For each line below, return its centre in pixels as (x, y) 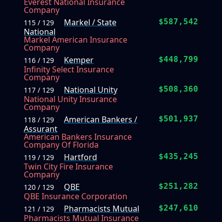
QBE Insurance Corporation (76, 196)
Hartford (81, 157)
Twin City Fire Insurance (68, 167)
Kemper (79, 60)
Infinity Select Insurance (69, 70)
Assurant (41, 129)
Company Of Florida (61, 145)
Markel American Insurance (76, 40)
